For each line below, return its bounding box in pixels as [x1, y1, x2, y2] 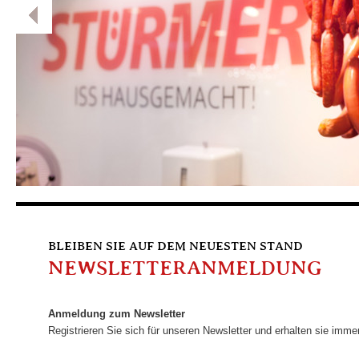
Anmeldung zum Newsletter [48, 308, 185, 320]
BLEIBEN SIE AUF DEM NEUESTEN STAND [48, 240, 303, 254]
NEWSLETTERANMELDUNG [48, 256, 322, 280]
